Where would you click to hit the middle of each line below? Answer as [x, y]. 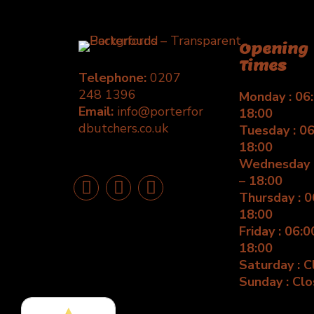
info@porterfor [160, 112]
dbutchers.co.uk [123, 129]
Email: [98, 112]
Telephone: [114, 78]
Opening [273, 49]
